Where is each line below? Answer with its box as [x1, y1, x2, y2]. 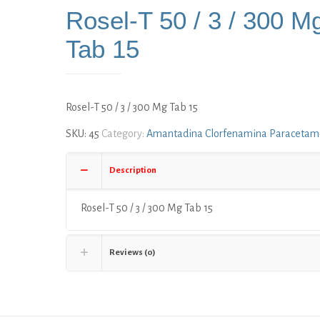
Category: [101, 128, 146, 139]
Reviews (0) [109, 248, 156, 257]
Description [109, 166, 156, 175]
